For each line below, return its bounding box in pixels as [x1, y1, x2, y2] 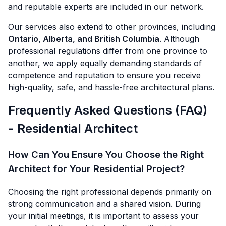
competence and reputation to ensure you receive [8, 70, 201, 81]
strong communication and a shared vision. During [8, 198, 201, 209]
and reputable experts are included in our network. [8, 2, 204, 12]
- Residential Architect [8, 121, 138, 136]
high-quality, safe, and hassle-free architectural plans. [8, 82, 214, 93]
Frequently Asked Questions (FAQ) [8, 103, 207, 118]
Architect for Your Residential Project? [8, 163, 185, 175]
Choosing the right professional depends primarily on [8, 186, 211, 197]
